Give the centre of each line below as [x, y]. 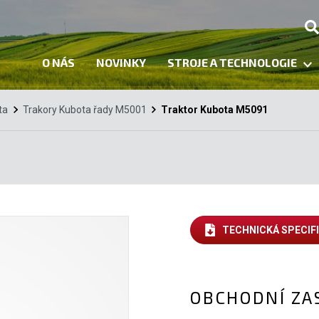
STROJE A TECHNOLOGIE [232, 62]
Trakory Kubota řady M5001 [84, 110]
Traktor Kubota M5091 [214, 110]
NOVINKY [121, 62]
